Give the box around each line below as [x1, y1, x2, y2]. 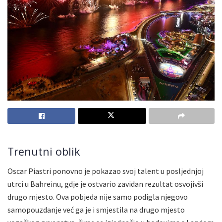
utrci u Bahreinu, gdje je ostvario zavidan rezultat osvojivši [7, 178, 203, 189]
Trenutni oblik [7, 144, 80, 159]
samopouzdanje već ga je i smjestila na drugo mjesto [7, 204, 185, 215]
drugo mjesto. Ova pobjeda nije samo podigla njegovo [7, 191, 188, 202]
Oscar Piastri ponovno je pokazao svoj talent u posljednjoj [7, 166, 204, 176]
